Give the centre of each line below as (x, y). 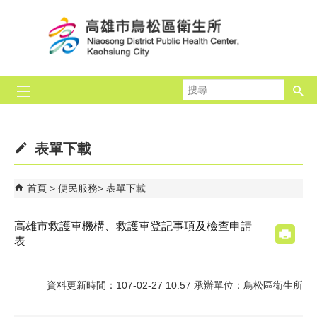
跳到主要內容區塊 (47, 13)
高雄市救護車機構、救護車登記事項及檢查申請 (133, 226)
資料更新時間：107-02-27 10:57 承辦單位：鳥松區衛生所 (175, 285)
